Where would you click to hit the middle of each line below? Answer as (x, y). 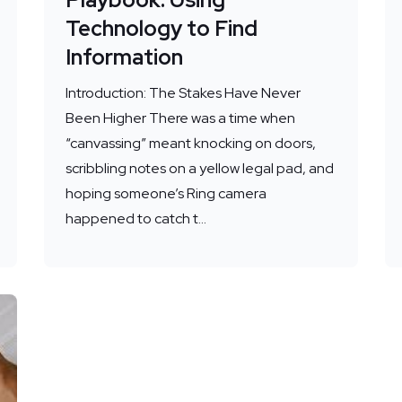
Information (124, 57)
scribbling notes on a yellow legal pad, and (199, 168)
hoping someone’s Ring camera (166, 193)
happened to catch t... (135, 218)
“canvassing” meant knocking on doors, (190, 143)
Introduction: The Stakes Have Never (183, 92)
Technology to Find (161, 28)
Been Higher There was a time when (180, 118)
